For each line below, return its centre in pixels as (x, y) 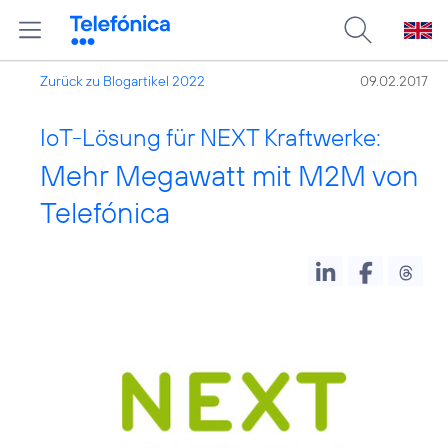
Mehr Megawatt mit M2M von (229, 175)
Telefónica (105, 212)
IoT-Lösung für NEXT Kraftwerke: (210, 137)
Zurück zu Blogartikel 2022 (122, 81)
